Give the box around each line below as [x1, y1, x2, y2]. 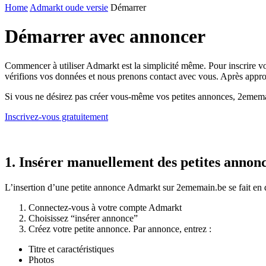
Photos [28, 254, 54, 265]
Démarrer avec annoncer [5, 26, 205, 47]
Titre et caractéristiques [28, 243, 114, 254]
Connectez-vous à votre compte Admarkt [28, 202, 182, 213]
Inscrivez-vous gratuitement [5, 111, 108, 122]
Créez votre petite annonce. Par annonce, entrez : [28, 223, 211, 234]
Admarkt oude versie [30, 2, 108, 12]
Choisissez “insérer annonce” [28, 213, 138, 223]
